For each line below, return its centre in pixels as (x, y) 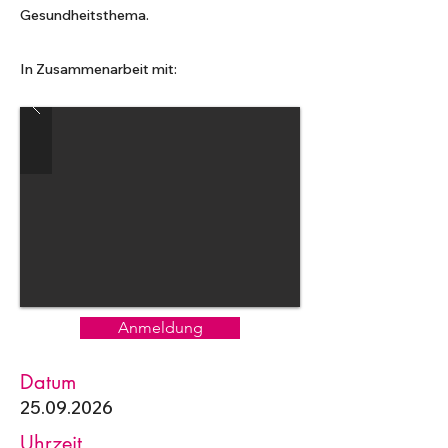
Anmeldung (160, 327)
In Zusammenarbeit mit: (98, 69)
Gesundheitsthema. (84, 15)
